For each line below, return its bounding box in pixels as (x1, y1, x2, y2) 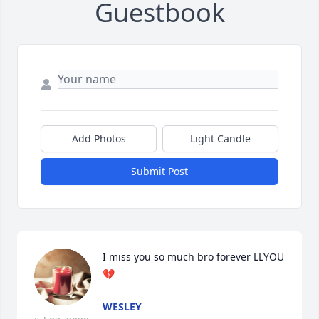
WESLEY (103, 300, 142, 314)
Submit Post (131, 164, 188, 179)
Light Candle (190, 132, 251, 146)
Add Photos (71, 132, 126, 146)
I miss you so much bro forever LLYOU (103, 250, 284, 264)
